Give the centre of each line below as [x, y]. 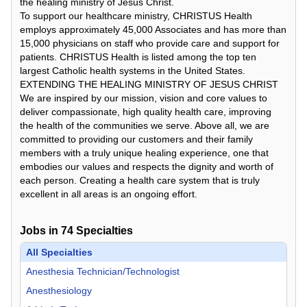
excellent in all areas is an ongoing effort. [109, 194]
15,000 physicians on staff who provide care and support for [150, 44]
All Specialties [59, 253]
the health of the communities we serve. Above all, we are [145, 126]
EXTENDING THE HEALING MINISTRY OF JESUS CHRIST [149, 85]
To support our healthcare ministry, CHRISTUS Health [136, 16]
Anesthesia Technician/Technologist [103, 272]
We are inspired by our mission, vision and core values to [144, 98]
